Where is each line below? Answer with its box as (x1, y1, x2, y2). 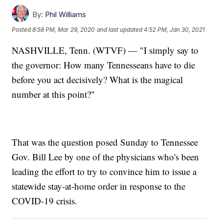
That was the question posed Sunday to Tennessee (12, 135, 198, 148)
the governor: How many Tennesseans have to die (12, 58, 196, 71)
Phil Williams (45, 9, 87, 19)
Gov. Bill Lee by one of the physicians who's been (12, 150, 199, 163)
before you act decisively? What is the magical (12, 73, 183, 86)
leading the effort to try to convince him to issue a (12, 165, 197, 177)
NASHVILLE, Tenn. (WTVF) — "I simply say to (12, 44, 199, 56)
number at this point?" (12, 88, 95, 100)
